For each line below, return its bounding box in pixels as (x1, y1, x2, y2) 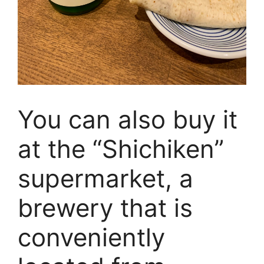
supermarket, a (18, 163, 193, 193)
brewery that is (18, 192, 193, 223)
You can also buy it (18, 104, 237, 134)
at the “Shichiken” (18, 133, 224, 164)
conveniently (18, 222, 165, 252)
